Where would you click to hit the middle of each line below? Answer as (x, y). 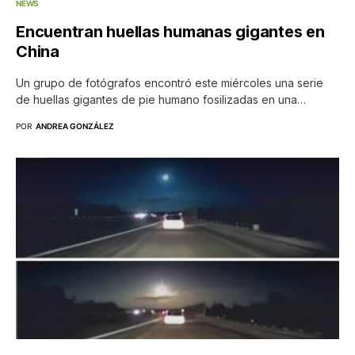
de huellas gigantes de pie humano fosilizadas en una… (161, 100)
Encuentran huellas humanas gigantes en (170, 32)
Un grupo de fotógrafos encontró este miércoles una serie (170, 83)
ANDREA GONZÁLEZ (75, 126)
